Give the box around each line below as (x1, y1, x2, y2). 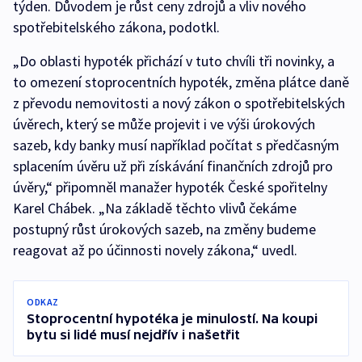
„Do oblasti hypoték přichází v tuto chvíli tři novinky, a (13, 52, 335, 70)
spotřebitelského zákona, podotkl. (13, 18, 220, 36)
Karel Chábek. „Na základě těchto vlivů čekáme (13, 199, 297, 217)
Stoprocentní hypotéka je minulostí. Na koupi (27, 311, 318, 326)
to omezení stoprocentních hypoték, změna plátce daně (13, 73, 349, 91)
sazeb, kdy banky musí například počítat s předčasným (13, 136, 339, 154)
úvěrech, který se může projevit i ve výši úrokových (13, 115, 315, 133)
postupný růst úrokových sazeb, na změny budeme (13, 220, 316, 238)
